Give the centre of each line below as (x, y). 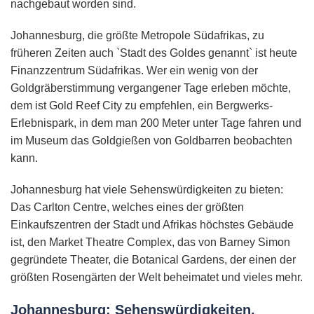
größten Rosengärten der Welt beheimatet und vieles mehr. (157, 278)
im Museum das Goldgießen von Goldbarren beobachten (151, 141)
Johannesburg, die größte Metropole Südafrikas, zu (137, 36)
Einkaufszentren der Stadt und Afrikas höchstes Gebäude (152, 225)
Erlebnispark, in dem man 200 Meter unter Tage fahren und (156, 123)
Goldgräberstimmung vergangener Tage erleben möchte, (151, 88)
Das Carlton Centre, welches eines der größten (127, 207)
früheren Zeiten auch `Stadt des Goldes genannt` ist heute (154, 53)
